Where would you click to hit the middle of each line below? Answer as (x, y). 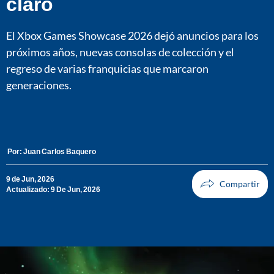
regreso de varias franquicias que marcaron (107, 68)
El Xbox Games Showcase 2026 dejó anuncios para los (132, 35)
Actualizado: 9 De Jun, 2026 (53, 189)
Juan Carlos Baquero (60, 151)
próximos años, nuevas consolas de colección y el (120, 52)
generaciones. (39, 85)
